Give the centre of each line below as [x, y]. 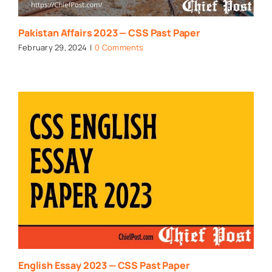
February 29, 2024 [53, 48]
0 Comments [119, 48]
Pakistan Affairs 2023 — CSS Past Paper [109, 33]
